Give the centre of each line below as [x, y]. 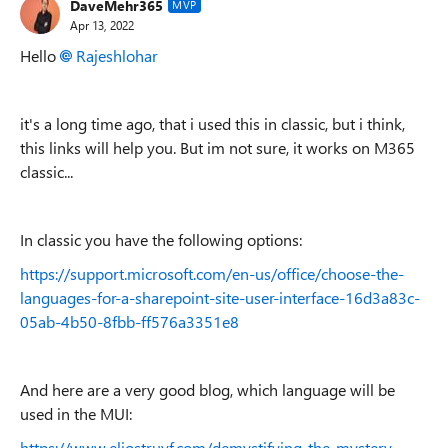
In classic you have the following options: [161, 239]
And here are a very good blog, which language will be [207, 389]
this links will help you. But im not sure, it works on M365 [217, 147]
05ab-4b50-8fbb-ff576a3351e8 [129, 321]
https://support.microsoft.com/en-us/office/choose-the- [212, 273]
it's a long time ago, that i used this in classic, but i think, [212, 123]
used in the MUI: [76, 413]
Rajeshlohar [117, 55]
